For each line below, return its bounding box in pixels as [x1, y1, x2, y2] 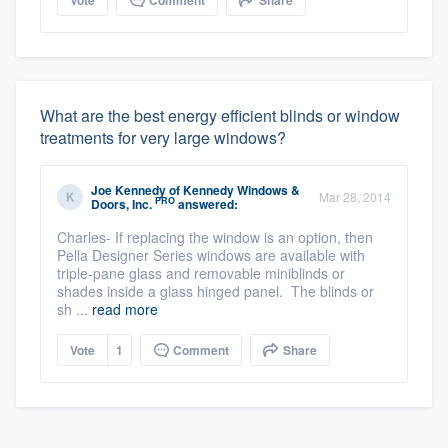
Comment [170, 340, 229, 359]
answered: [175, 194, 238, 213]
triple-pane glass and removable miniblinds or [57, 262, 345, 283]
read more [92, 298, 158, 319]
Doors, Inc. [91, 194, 152, 213]
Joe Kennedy [91, 180, 166, 199]
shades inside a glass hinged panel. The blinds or [57, 280, 374, 301]
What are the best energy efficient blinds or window [40, 103, 400, 127]
